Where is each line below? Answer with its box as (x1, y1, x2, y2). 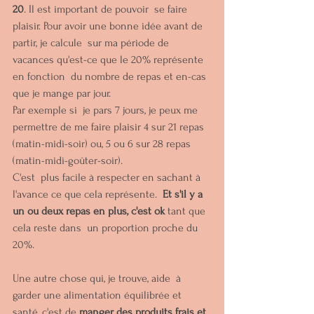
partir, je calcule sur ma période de (13, 36, 172, 50)
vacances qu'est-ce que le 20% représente (13, 53, 206, 67)
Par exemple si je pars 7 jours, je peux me (13, 104, 200, 117)
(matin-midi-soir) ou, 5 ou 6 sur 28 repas (13, 137, 193, 151)
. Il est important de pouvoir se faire (24, 3, 190, 16)
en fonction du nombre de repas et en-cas (13, 70, 209, 83)
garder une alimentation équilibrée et (13, 289, 184, 302)
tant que (165, 205, 208, 218)
